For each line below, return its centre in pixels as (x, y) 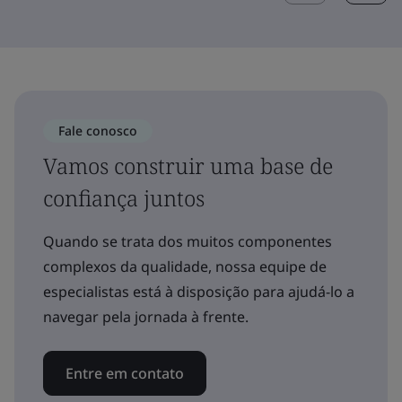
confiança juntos (124, 197)
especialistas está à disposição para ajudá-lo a (199, 291)
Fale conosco (98, 130)
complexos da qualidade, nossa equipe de (185, 266)
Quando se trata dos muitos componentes (188, 241)
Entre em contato (125, 373)
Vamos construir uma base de (188, 165)
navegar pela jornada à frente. (146, 316)
